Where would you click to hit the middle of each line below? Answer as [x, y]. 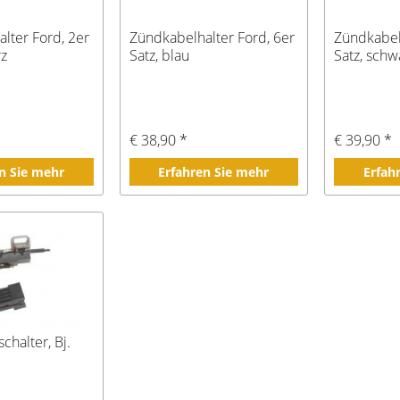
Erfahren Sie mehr [214, 172]
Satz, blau [159, 56]
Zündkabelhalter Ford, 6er [212, 38]
